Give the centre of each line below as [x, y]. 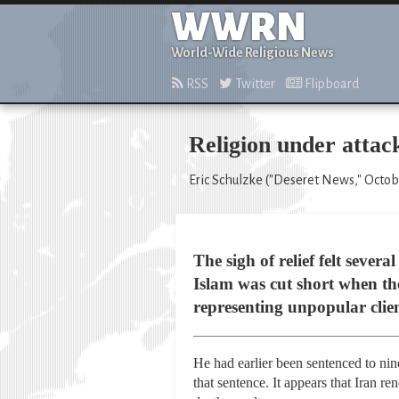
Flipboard [330, 84]
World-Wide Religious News [252, 53]
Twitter [254, 84]
